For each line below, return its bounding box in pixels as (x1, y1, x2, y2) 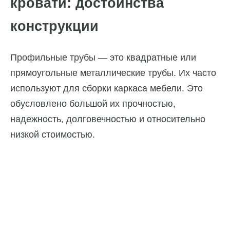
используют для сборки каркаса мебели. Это (10, 83, 203, 93)
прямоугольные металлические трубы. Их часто (10, 67, 216, 78)
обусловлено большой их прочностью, (10, 98, 176, 109)
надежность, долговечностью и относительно (10, 113, 205, 124)
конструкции (10, 18, 99, 34)
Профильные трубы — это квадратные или (10, 52, 196, 63)
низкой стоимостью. (10, 129, 95, 140)
